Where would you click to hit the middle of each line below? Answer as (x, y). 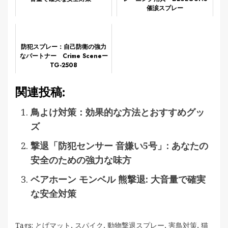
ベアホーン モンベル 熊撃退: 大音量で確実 (118, 179)
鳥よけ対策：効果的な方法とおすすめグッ (118, 112)
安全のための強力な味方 (81, 160)
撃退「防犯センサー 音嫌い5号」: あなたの (119, 146)
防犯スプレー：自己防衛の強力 (64, 47)
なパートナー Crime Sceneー (64, 56)
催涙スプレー (165, 8)
